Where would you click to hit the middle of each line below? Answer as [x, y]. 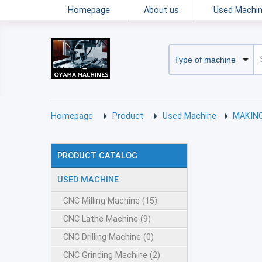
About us [162, 10]
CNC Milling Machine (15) [110, 200]
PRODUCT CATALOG [97, 155]
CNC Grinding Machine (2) [112, 255]
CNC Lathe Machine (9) [107, 218]
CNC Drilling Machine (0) [108, 237]
